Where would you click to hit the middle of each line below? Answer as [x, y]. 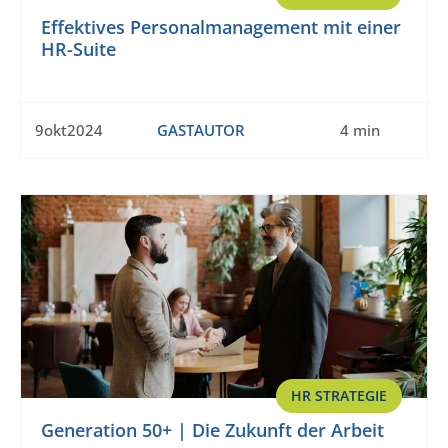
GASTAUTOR [200, 130]
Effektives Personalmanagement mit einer [221, 27]
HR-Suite [78, 49]
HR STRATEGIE [339, 396]
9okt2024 [69, 130]
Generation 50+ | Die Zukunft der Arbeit [212, 430]
